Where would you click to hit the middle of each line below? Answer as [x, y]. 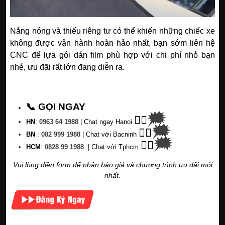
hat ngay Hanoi [110, 122]
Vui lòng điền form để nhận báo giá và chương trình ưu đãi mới [113, 164]
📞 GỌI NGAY [56, 106]
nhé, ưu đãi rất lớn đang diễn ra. [67, 67]
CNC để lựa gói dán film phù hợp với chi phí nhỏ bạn [113, 55]
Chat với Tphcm [114, 147]
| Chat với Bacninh [109, 134]
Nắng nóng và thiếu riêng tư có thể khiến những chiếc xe [113, 31]
